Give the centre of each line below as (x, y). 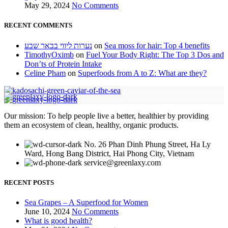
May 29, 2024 (47, 6)
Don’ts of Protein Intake (63, 64)
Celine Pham (45, 73)
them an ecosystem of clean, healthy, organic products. (91, 125)
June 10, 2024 (47, 211)
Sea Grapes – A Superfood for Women (86, 202)
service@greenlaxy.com (122, 162)
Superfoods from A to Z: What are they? (142, 73)
